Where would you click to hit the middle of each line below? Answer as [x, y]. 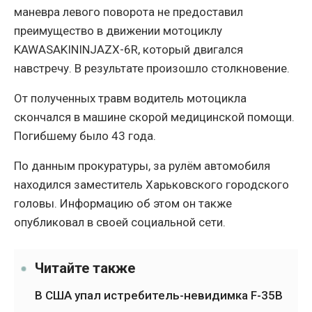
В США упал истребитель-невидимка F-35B [159, 296]
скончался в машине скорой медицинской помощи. [154, 117]
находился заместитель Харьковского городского [151, 185]
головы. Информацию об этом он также [123, 204]
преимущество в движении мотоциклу [118, 31]
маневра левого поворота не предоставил [128, 12]
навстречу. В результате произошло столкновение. [152, 69]
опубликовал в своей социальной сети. [120, 223]
